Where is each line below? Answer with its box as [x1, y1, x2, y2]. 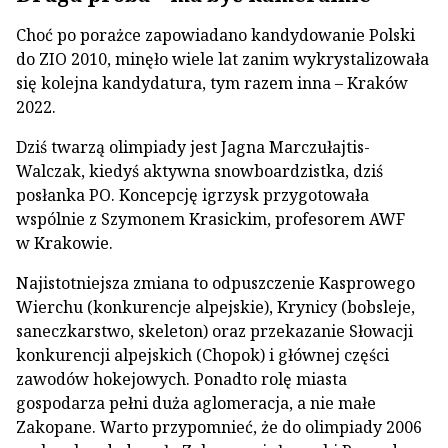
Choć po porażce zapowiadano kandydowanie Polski [16, 24, 415, 46]
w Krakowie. [16, 232, 113, 254]
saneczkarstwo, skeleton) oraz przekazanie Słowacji [16, 320, 413, 342]
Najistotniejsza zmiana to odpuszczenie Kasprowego [16, 272, 415, 294]
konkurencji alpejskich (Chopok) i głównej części [16, 344, 389, 366]
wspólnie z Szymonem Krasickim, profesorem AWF [16, 208, 405, 230]
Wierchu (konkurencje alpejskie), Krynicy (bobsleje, [16, 296, 415, 318]
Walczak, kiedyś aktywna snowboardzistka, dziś [16, 160, 383, 182]
